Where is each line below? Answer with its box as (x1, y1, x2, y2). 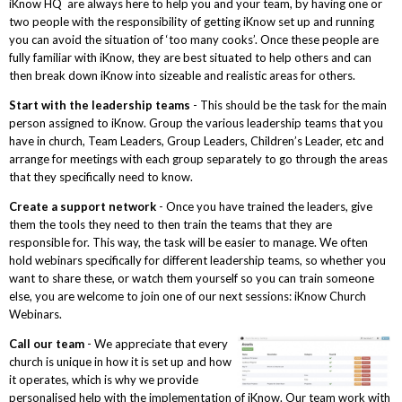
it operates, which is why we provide (8, 371, 198, 387)
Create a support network (8, 198, 159, 214)
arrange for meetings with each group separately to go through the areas (8, 151, 388, 166)
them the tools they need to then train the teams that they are (8, 216, 332, 232)
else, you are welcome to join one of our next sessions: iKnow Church (8, 288, 366, 303)
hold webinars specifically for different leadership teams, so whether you (8, 252, 386, 267)
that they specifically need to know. (8, 169, 196, 184)
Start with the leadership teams (8, 97, 193, 112)
